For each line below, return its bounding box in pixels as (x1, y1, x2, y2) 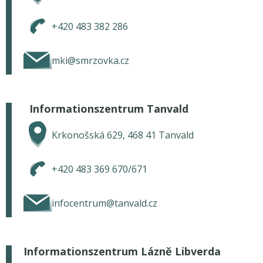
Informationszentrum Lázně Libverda (23, 244, 221, 258)
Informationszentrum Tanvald (29, 102, 188, 116)
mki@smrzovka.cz (52, 54, 129, 67)
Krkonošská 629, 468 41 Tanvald (52, 129, 194, 141)
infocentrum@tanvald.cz (52, 197, 157, 210)
